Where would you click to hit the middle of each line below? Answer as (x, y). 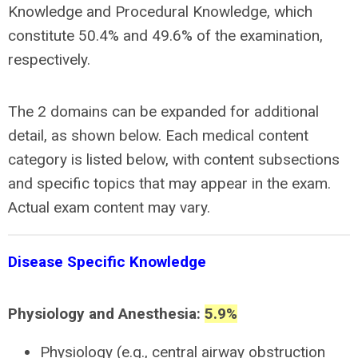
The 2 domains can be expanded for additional (163, 111)
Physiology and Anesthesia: (106, 314)
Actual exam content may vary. (109, 207)
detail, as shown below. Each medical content (158, 135)
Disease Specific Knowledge (107, 262)
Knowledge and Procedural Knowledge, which (160, 12)
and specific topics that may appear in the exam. (169, 183)
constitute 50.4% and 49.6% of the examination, (165, 36)
